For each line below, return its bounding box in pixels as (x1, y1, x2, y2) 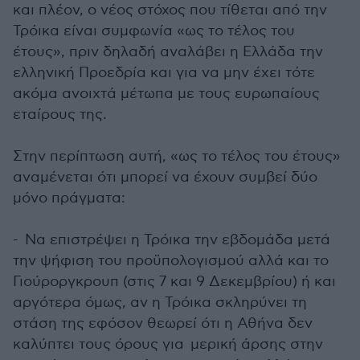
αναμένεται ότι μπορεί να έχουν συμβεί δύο (13, 169, 317, 186)
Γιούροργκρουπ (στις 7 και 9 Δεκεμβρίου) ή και (13, 273, 336, 290)
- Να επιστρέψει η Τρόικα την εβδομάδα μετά (13, 231, 330, 248)
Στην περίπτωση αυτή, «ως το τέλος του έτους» (13, 148, 341, 165)
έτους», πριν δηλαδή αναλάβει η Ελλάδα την (13, 43, 323, 60)
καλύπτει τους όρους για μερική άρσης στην (13, 336, 323, 353)
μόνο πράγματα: (13, 190, 125, 207)
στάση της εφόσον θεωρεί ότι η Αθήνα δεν (13, 315, 313, 332)
